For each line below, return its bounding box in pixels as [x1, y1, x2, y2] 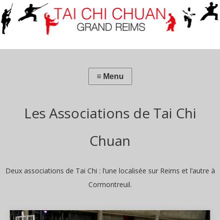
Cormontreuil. [88, 180, 132, 189]
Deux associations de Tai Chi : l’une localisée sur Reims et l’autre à [5, 166, 215, 175]
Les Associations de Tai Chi [24, 104, 196, 122]
